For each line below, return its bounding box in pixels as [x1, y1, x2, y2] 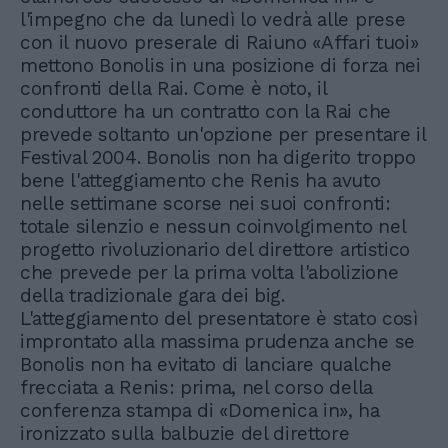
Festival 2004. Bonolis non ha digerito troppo [20, 146, 416, 170]
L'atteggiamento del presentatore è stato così [20, 307, 418, 331]
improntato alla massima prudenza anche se [20, 330, 415, 354]
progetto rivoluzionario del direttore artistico [20, 238, 410, 262]
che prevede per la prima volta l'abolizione [20, 261, 399, 285]
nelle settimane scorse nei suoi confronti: [20, 192, 391, 216]
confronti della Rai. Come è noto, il [20, 77, 327, 101]
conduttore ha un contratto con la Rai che [20, 100, 391, 124]
